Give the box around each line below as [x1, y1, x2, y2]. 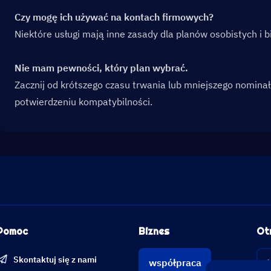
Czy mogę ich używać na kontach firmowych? [15, 11, 214, 23]
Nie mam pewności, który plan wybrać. [15, 62, 188, 74]
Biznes [139, 225, 169, 238]
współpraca [148, 256, 201, 269]
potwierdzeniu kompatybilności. [15, 96, 152, 108]
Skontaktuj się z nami [13, 254, 97, 265]
